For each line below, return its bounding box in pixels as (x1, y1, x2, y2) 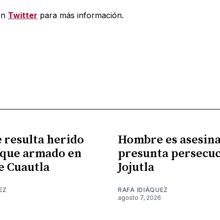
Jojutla (118, 160, 154, 175)
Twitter (7, 10, 37, 20)
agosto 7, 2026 (118, 193, 161, 201)
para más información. (37, 10, 124, 20)
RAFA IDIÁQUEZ (118, 186, 168, 193)
